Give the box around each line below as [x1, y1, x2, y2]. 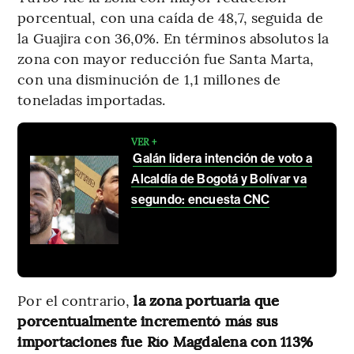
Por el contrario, [17, 290, 130, 311]
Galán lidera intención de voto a [133, 151, 313, 167]
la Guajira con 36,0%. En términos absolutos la [17, 28, 329, 48]
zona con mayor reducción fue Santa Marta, [17, 48, 314, 69]
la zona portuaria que [130, 290, 280, 311]
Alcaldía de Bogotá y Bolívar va [131, 171, 307, 187]
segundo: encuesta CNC [131, 192, 270, 208]
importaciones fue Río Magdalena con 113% [17, 331, 313, 352]
